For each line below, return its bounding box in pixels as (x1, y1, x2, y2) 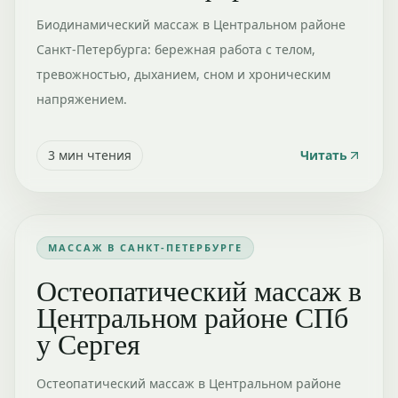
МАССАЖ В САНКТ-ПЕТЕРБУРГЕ (48, 241, 243, 254)
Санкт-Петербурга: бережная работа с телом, (36, 41, 315, 58)
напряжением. (36, 91, 127, 107)
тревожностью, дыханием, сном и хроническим (36, 66, 330, 83)
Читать (300, 147, 347, 163)
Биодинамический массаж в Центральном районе (36, 16, 346, 33)
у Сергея (36, 324, 140, 362)
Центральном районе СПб (36, 298, 348, 336)
